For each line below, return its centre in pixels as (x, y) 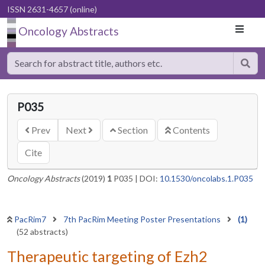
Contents (190, 130)
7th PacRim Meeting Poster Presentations (143, 219)
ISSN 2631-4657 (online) (52, 9)
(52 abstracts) (42, 232)
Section (132, 130)
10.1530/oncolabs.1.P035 (206, 178)
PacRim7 (31, 219)
